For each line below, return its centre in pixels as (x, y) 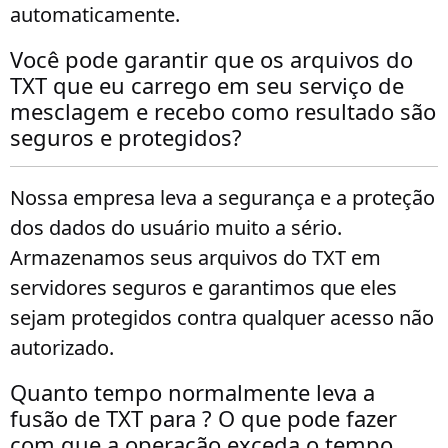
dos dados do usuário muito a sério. (176, 227)
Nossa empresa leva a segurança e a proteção (222, 197)
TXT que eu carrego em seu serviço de (207, 85)
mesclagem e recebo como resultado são (223, 111)
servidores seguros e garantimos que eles (203, 287)
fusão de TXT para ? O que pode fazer (203, 418)
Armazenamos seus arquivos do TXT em (195, 257)
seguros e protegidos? (126, 137)
